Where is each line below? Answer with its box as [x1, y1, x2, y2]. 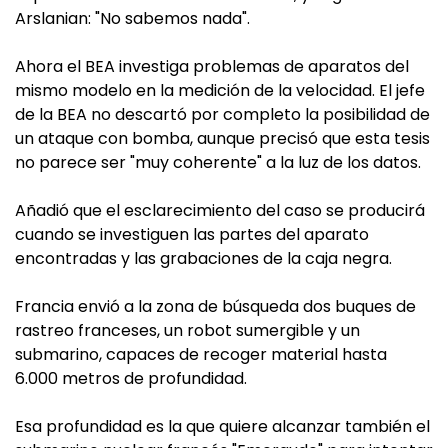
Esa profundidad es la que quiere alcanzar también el [15, 415, 430, 438]
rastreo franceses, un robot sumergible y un [15, 319, 360, 342]
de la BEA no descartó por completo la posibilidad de [15, 103, 430, 126]
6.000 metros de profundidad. [15, 367, 247, 390]
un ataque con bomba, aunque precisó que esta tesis [15, 127, 430, 150]
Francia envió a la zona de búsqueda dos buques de [15, 295, 416, 318]
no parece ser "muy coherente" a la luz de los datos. [15, 151, 421, 174]
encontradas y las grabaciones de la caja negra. [15, 247, 392, 270]
